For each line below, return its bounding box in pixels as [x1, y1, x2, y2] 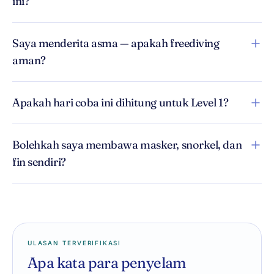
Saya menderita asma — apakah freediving [12, 36, 220, 50]
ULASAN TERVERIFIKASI [28, 239, 121, 246]
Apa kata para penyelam [28, 254, 186, 272]
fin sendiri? [12, 155, 66, 169]
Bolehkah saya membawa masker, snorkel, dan [12, 138, 242, 152]
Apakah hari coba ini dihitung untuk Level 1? [12, 95, 229, 109]
